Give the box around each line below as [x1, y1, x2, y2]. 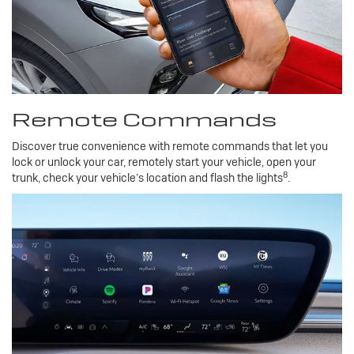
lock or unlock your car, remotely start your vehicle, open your [12, 155, 316, 170]
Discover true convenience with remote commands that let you [12, 139, 328, 154]
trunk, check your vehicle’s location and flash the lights [12, 171, 283, 186]
